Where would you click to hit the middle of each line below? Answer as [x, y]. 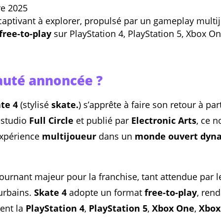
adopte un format [106, 193]
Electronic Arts [164, 121]
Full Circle [51, 121]
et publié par [102, 121]
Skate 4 [50, 193]
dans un [115, 136]
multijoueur [69, 136]
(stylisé [35, 105]
